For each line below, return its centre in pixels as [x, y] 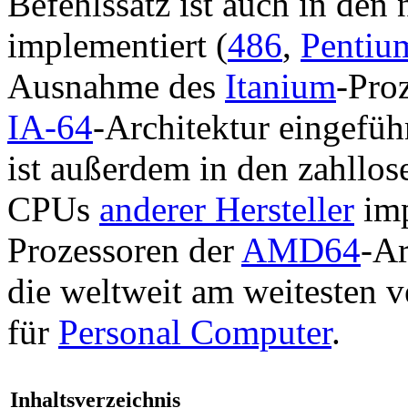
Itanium [280, 86]
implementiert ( [117, 45]
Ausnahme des [116, 86]
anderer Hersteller [227, 209]
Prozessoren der [124, 250]
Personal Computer [195, 331]
